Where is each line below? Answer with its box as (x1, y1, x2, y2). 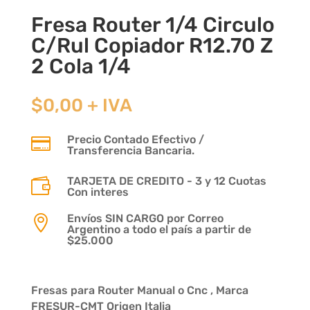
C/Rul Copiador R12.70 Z (30, 33, 273, 58)
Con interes (66, 185, 129, 199)
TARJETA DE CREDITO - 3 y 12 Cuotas (66, 174, 266, 188)
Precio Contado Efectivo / (66, 132, 204, 146)
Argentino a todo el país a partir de (66, 222, 251, 236)
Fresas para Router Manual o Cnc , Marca (30, 283, 248, 297)
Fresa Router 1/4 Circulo (30, 12, 275, 37)
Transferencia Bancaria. (66, 143, 194, 157)
